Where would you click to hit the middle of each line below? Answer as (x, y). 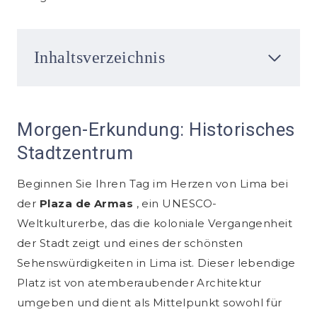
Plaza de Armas (88, 204)
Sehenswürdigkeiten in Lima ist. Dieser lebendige (156, 263)
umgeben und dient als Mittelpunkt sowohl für (150, 303)
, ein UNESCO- (177, 204)
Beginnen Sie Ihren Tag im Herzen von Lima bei (153, 184)
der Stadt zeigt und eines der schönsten (130, 243)
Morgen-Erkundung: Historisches (156, 130)
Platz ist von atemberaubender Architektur (139, 283)
